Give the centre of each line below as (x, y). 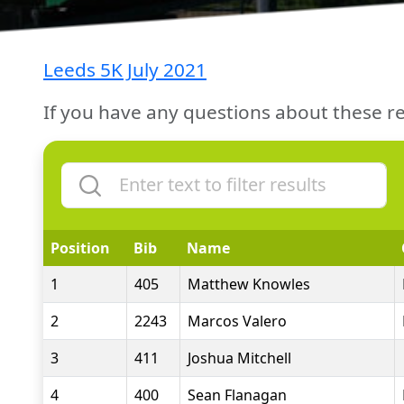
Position (80, 248)
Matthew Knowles (249, 284)
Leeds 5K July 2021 (125, 69)
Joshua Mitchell (239, 358)
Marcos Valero (237, 321)
